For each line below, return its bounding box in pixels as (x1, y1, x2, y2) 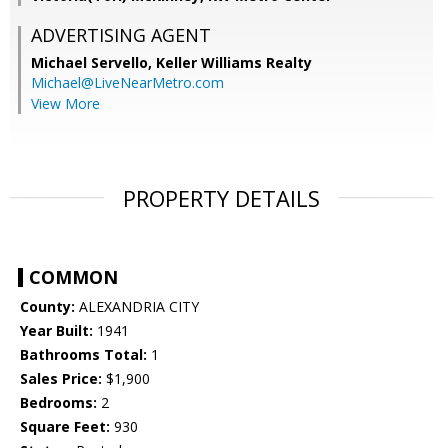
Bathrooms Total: (20, 345, 147, 365)
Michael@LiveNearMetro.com (31, 73, 224, 93)
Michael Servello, (31, 53, 156, 73)
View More (31, 94, 100, 114)
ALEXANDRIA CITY (75, 297, 199, 317)
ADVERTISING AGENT (31, 23, 211, 48)
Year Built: (20, 321, 93, 341)
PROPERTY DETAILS (123, 183, 320, 214)
